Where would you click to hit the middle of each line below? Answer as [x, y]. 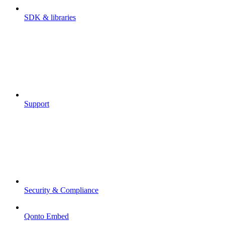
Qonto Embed [46, 216]
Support [37, 103]
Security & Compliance [61, 190]
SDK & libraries [50, 17]
